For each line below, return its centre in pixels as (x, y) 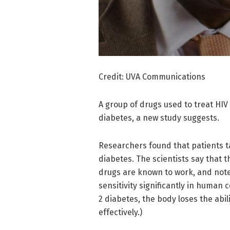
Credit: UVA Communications (152, 77)
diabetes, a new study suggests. (159, 118)
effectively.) (120, 213)
